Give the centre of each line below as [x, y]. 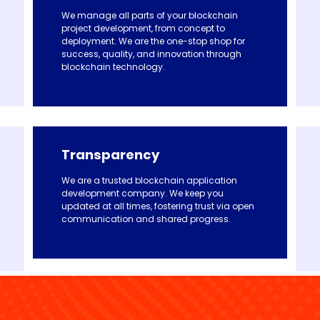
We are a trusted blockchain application [149, 181]
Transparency [110, 155]
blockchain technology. [113, 67]
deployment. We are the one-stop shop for [153, 41]
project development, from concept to [143, 29]
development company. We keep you [142, 194]
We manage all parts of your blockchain [150, 16]
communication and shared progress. [146, 219]
